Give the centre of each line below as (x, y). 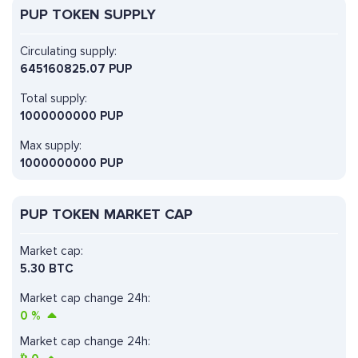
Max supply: (51, 146)
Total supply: (54, 99)
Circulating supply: (68, 52)
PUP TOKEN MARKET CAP (106, 215)
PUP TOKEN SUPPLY (88, 15)
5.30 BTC (47, 269)
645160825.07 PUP (76, 69)
